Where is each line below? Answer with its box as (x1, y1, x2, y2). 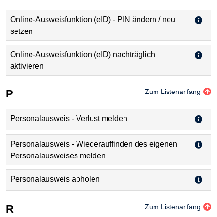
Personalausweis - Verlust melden (10, 114, 127, 123)
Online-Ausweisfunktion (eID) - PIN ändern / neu (10, 15, 175, 24)
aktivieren (10, 62, 44, 71)
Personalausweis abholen (10, 174, 100, 183)
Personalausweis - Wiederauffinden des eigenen (10, 139, 177, 148)
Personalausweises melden (10, 151, 106, 160)
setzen (10, 27, 33, 36)
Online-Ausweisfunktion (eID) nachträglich (10, 50, 155, 59)
